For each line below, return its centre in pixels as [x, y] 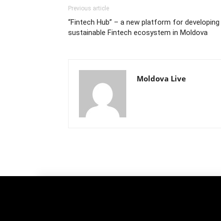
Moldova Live [161, 78]
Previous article [89, 8]
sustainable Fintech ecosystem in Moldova [138, 32]
